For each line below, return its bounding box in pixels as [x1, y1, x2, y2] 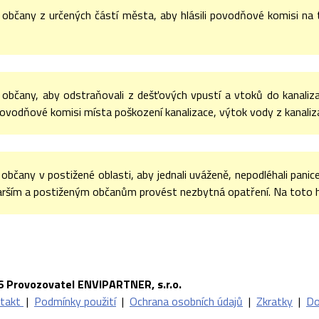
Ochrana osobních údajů [130, 293, 243, 310]
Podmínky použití [34, 293, 116, 310]
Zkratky [256, 293, 293, 310]
